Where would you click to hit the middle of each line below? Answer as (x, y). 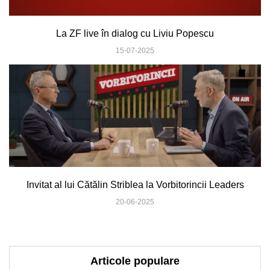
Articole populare (135, 261)
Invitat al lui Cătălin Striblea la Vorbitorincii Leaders (135, 185)
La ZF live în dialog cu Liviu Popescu (135, 34)
